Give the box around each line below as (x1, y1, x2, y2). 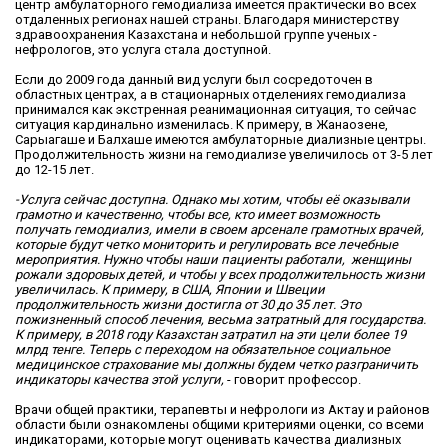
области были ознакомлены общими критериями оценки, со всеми (15, 416, 424, 432)
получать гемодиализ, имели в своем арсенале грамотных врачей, (15, 221, 424, 237)
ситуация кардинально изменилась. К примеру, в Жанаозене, (15, 116, 388, 132)
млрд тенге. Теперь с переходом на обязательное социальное (15, 341, 390, 357)
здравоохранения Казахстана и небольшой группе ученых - (15, 26, 377, 42)
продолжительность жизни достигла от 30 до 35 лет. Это (15, 296, 361, 312)
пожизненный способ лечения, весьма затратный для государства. (15, 311, 426, 327)
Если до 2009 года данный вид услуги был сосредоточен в (15, 71, 373, 87)
